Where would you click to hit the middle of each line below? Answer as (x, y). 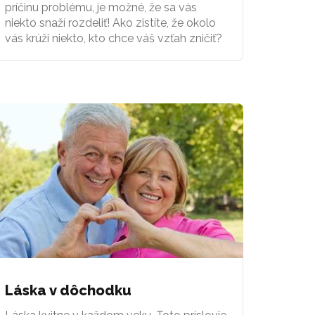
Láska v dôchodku (68, 290)
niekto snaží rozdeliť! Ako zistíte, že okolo (110, 22)
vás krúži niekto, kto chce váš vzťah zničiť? (114, 38)
